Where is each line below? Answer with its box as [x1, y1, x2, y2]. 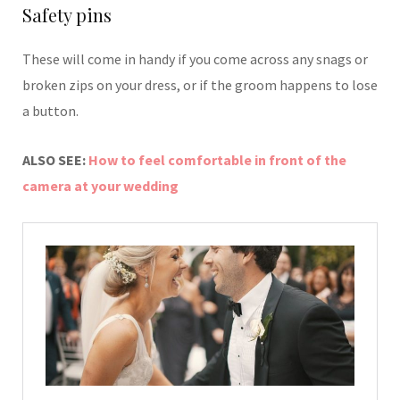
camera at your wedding [22, 177, 179, 196]
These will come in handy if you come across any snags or [22, 50, 368, 69]
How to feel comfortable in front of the [88, 151, 346, 170]
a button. [22, 102, 79, 121]
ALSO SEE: [22, 151, 88, 170]
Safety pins [22, 3, 112, 28]
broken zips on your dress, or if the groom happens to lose [22, 76, 378, 95]
